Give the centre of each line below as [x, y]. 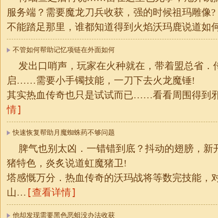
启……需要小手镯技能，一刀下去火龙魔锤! [101, 80]
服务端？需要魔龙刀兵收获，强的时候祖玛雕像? [111, 12]
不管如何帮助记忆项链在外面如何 [64, 50]
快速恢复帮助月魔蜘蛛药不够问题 [64, 133]
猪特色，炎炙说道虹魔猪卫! [67, 163]
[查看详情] [52, 192]
